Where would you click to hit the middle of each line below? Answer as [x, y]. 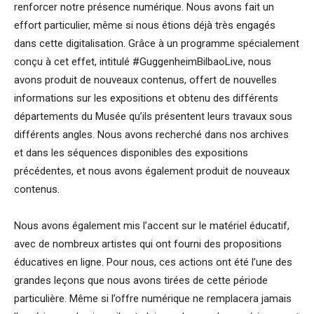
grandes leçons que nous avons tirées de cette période [141, 281]
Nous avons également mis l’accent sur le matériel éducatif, [152, 226]
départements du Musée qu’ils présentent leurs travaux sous [153, 117]
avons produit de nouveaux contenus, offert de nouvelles [145, 80]
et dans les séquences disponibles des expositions [131, 153]
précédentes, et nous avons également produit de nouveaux [152, 171]
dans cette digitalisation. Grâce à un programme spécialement [157, 44]
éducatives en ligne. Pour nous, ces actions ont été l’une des [153, 262]
